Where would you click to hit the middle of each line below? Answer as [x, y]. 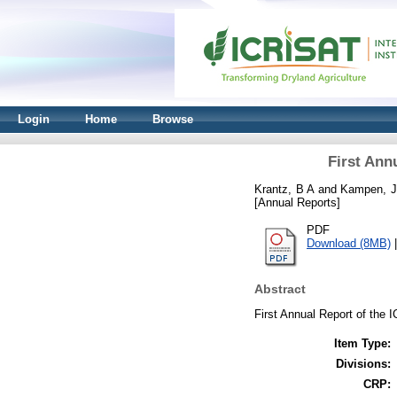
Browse [173, 119]
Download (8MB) [349, 243]
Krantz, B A [284, 189]
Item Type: [362, 343]
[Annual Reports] [297, 202]
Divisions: [363, 363]
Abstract [280, 289]
